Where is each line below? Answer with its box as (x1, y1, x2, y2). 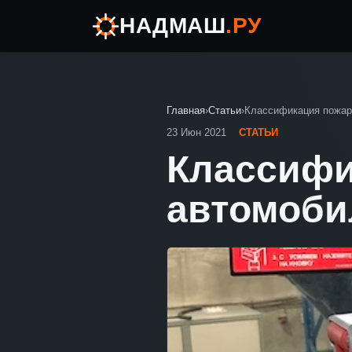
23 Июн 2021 (167, 126, 229, 138)
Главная (167, 104, 205, 116)
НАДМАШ (119, 13, 225, 38)
